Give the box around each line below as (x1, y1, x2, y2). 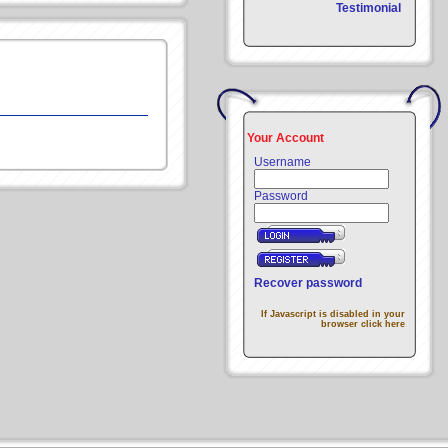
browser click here (321, 319, 405, 329)
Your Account (247, 131, 324, 145)
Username (254, 155, 311, 169)
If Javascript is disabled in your (261, 309, 405, 319)
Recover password (254, 276, 362, 290)
